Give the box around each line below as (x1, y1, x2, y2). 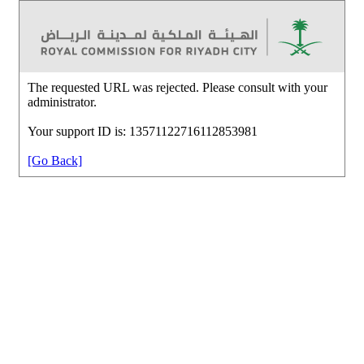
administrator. (28, 94, 97, 109)
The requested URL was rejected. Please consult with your (28, 80, 327, 94)
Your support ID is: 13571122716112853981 (28, 123, 258, 138)
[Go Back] (28, 153, 82, 167)
